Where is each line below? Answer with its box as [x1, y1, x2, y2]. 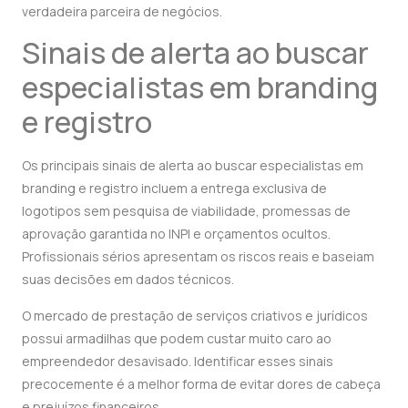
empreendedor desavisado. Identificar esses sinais [22, 352, 333, 370]
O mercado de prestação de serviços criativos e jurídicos [22, 306, 368, 324]
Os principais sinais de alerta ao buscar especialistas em [22, 157, 363, 175]
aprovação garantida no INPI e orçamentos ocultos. [22, 225, 331, 243]
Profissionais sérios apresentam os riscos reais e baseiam [22, 248, 374, 266]
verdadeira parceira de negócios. [22, 2, 222, 20]
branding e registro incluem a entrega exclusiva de [22, 179, 327, 198]
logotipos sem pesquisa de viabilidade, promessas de [22, 202, 351, 220]
